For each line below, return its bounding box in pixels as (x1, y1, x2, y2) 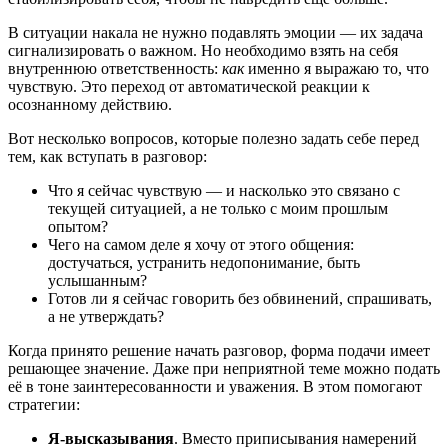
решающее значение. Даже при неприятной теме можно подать (8, 359, 440, 377)
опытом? (48, 217, 108, 235)
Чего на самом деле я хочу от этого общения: (48, 235, 354, 253)
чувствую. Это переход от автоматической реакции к (8, 77, 370, 95)
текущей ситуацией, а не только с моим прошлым (48, 199, 388, 217)
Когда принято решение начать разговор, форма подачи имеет (8, 341, 430, 359)
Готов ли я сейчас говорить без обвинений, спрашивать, (48, 289, 432, 307)
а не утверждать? (48, 307, 164, 325)
